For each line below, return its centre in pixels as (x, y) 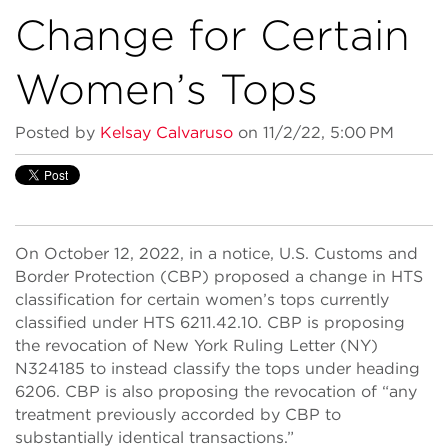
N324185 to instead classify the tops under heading (217, 368)
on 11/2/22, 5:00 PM (313, 132)
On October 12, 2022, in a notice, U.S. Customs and (216, 253)
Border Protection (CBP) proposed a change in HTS (219, 276)
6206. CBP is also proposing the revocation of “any (216, 391)
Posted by (55, 132)
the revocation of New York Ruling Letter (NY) (196, 345)
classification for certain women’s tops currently (202, 299)
